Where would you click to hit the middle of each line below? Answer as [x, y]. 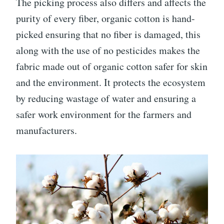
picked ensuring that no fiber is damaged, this [108, 34]
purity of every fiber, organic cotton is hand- [105, 18]
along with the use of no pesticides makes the [108, 50]
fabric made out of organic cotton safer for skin [112, 66]
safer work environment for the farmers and [104, 114]
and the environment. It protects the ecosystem [111, 82]
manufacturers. [46, 130]
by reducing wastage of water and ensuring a [106, 98]
